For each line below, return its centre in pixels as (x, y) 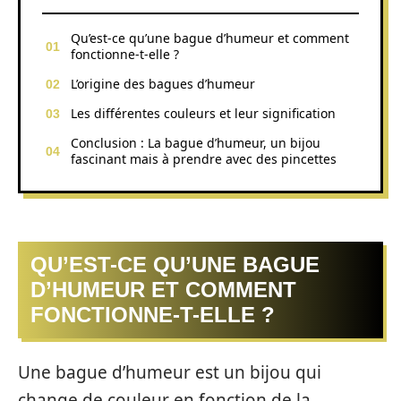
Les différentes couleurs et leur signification (203, 113)
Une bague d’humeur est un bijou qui (170, 372)
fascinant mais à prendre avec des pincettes (204, 158)
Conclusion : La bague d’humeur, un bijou (196, 142)
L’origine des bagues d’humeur (163, 83)
